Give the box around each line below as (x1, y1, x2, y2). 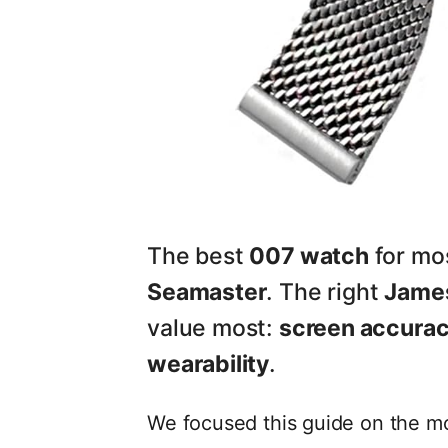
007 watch (249, 241, 369, 270)
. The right (266, 277, 385, 306)
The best (147, 241, 250, 270)
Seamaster (147, 277, 267, 306)
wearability (147, 349, 270, 378)
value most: (147, 313, 279, 342)
